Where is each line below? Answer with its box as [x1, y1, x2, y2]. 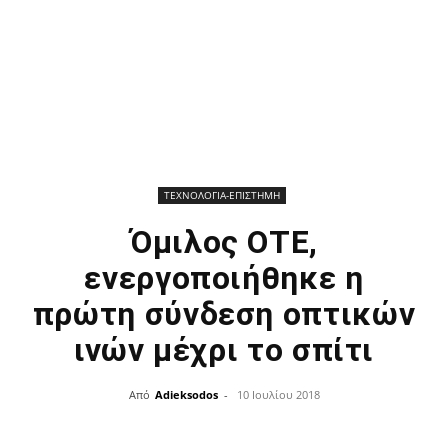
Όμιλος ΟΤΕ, [129, 223, 319, 261]
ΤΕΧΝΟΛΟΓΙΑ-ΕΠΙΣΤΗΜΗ [163, 188, 280, 202]
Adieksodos [154, 387, 218, 402]
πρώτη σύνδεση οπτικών [32, 295, 416, 333]
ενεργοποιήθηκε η [84, 259, 364, 297]
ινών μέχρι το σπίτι [73, 331, 375, 369]
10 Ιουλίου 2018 [236, 387, 320, 402]
